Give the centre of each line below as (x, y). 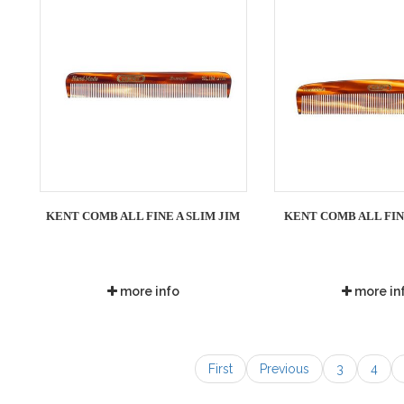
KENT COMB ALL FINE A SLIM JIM (143, 216)
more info (148, 291)
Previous (285, 368)
